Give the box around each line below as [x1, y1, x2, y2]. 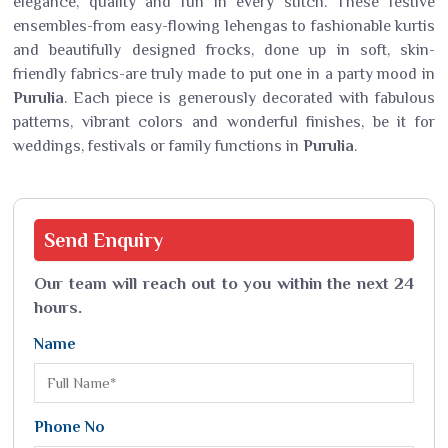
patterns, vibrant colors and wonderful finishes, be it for [13, 113, 435, 131]
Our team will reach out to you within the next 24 [34, 274, 414, 293]
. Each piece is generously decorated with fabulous [64, 89, 435, 107]
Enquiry [93, 229, 163, 251]
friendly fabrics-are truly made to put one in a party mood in [13, 65, 435, 83]
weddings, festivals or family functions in [13, 137, 303, 155]
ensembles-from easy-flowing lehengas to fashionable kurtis [13, 17, 435, 35]
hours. [34, 298, 82, 317]
